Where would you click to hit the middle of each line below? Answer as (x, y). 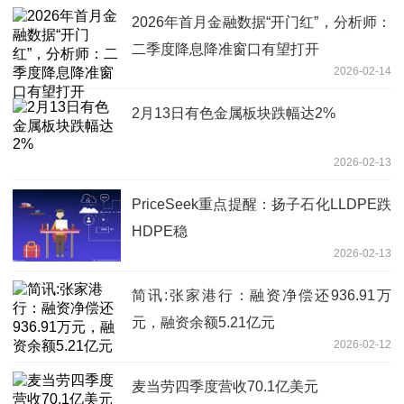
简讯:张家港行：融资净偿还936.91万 (262, 295)
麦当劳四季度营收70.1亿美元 (225, 386)
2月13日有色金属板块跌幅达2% (234, 113)
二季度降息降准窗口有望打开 (225, 49)
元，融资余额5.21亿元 (203, 322)
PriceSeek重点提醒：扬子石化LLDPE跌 (262, 204)
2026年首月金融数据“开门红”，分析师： (262, 22)
